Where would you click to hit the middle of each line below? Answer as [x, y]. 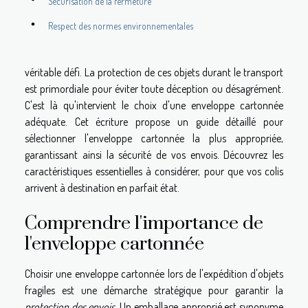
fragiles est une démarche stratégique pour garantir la [154, 290]
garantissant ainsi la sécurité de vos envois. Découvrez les [154, 154]
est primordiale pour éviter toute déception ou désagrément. [154, 88]
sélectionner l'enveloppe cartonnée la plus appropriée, [154, 138]
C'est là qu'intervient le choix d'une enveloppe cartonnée [154, 105]
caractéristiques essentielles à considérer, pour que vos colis [154, 171]
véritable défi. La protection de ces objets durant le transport [154, 72]
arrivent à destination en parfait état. [102, 187]
